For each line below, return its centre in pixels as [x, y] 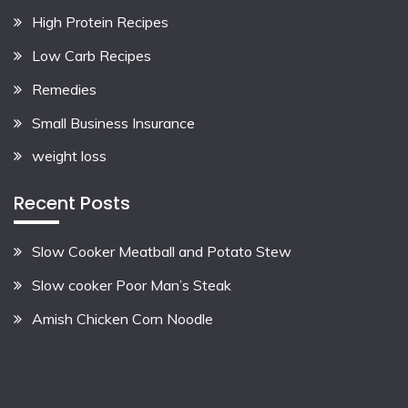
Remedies [64, 89]
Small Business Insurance [113, 122]
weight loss [69, 156]
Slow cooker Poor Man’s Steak [132, 286]
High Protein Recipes [100, 22]
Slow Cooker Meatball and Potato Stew [162, 252]
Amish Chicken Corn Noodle [122, 318]
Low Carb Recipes [92, 56]
